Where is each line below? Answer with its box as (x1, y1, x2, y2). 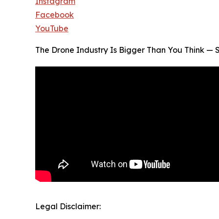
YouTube (35, 23, 68, 34)
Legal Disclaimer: (35, 201, 101, 212)
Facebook (35, 10, 74, 20)
